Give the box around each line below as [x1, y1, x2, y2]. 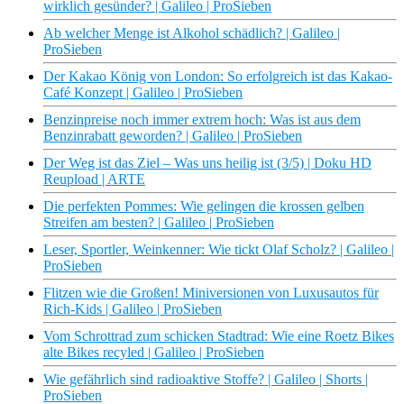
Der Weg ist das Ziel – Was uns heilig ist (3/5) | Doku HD [43, 155, 372, 171]
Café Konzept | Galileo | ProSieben [43, 85, 243, 101]
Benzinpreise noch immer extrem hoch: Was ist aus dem [43, 112, 361, 128]
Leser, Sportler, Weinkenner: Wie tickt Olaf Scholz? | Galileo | [43, 242, 394, 258]
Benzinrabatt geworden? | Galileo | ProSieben [43, 128, 302, 144]
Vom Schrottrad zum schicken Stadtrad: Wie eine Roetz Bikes [43, 328, 394, 344]
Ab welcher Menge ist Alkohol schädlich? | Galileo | [43, 25, 340, 41]
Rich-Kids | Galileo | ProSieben [43, 301, 222, 317]
